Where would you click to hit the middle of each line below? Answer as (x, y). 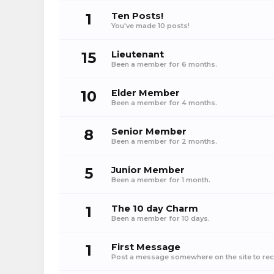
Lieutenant (138, 54)
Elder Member (146, 93)
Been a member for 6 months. (164, 64)
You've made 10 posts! (150, 26)
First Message (146, 247)
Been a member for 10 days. (161, 218)
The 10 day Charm (155, 209)
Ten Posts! (137, 16)
